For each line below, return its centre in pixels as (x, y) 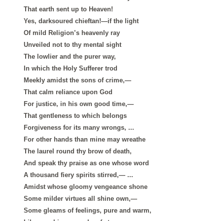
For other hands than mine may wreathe (85, 140)
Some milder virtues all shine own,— (80, 199)
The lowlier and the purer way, (70, 57)
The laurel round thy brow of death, (78, 151)
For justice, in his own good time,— (79, 104)
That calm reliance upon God (68, 92)
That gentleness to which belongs (75, 116)
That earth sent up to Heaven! (68, 9)
